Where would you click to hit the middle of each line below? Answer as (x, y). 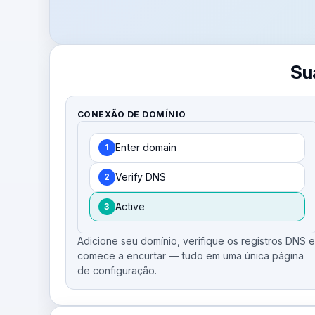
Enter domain (146, 147)
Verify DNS (140, 176)
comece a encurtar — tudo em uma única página (190, 255)
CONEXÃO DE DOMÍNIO (131, 114)
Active (130, 206)
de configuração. (117, 270)
